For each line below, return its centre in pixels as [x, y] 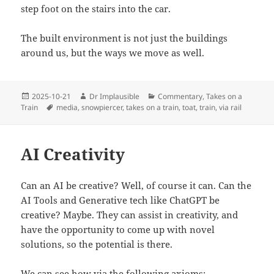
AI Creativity [73, 154]
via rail [231, 108]
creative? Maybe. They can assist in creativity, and [130, 214]
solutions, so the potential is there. [97, 244]
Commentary [180, 97]
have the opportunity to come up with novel [118, 229]
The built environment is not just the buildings [124, 38]
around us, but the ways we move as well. [113, 52]
